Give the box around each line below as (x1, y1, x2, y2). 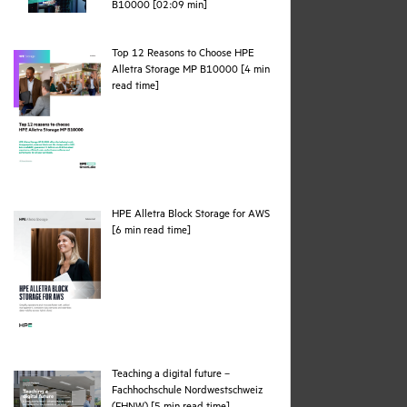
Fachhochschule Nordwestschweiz (112, 386, 263, 399)
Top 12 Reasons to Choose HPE (112, 48, 254, 61)
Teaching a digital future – (112, 370, 230, 382)
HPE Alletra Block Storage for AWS (112, 209, 270, 222)
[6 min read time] (112, 225, 191, 238)
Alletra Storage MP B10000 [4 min (112, 65, 270, 77)
